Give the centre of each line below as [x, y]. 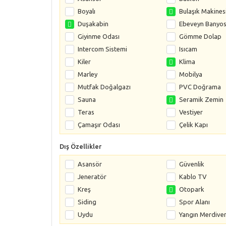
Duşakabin [93, 24]
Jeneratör [92, 177]
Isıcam [188, 49]
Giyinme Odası [99, 36]
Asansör [90, 164]
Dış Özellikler [80, 146]
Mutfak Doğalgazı [104, 87]
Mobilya [190, 74]
